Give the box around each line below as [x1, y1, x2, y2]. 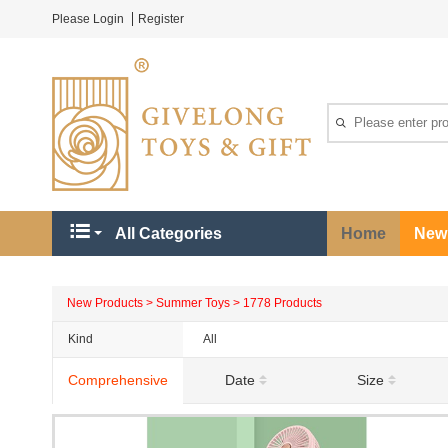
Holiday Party [203, 357, 276, 371]
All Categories [112, 225, 222, 242]
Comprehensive [68, 372, 168, 388]
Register [138, 12, 184, 26]
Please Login [52, 12, 124, 26]
